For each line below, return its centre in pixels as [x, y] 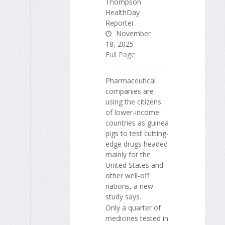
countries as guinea [137, 123]
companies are [130, 91]
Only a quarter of [133, 208]
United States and [134, 165]
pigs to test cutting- [137, 133]
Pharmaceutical [131, 80]
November [132, 33]
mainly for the [128, 154]
